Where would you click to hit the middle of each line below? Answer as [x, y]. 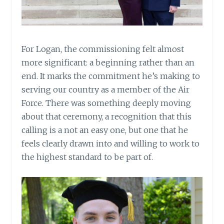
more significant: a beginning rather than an [108, 63]
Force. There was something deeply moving [106, 103]
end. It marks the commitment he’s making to [111, 76]
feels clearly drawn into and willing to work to [111, 144]
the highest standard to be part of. [87, 157]
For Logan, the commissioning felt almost [103, 49]
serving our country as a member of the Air [106, 90]
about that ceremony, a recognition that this [107, 117]
